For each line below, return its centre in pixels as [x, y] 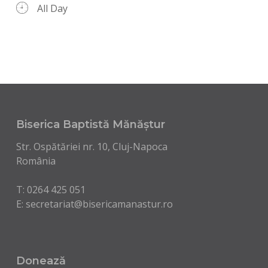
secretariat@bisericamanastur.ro [99, 204]
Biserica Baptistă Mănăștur [90, 125]
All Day [52, 9]
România [36, 161]
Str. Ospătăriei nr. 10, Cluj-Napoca [92, 147]
